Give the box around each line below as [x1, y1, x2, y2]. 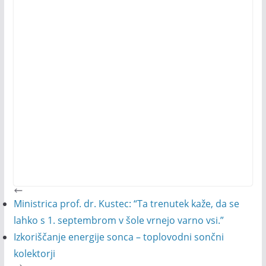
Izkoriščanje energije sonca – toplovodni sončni [13, 230, 224, 243]
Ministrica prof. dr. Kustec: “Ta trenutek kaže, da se [13, 197, 239, 210]
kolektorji [13, 247, 55, 260]
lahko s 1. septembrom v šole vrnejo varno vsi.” [13, 214, 224, 227]
